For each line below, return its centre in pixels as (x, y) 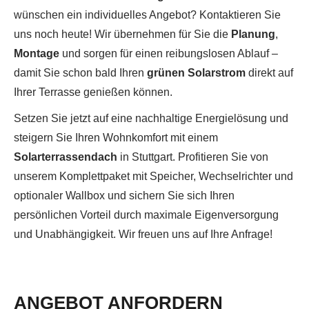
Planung (253, 34)
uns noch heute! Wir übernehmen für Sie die (122, 34)
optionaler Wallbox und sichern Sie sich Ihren (124, 196)
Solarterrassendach (66, 157)
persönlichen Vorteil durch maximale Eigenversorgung (146, 215)
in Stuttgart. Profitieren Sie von (193, 157)
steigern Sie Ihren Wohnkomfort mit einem (116, 138)
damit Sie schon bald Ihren (80, 73)
